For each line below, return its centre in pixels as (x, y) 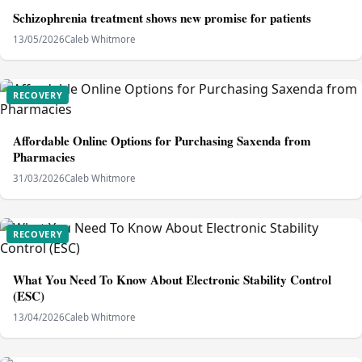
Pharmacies (44, 156)
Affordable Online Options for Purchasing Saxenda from (162, 140)
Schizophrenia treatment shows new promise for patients (162, 17)
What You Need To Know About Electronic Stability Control (172, 279)
